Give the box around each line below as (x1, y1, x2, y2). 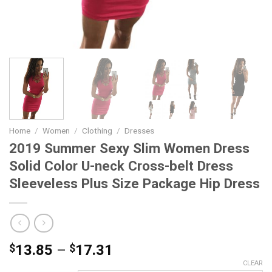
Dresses (124, 126, 155, 136)
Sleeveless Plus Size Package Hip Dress (9, 175, 260, 192)
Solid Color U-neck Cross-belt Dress (9, 158, 233, 174)
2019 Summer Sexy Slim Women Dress (9, 140, 250, 157)
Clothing (82, 126, 113, 136)
